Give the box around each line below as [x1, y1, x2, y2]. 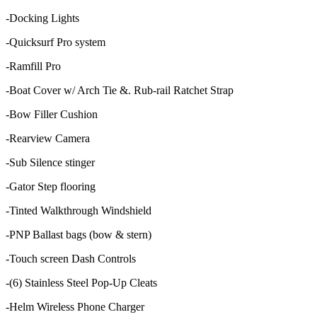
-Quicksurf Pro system [6, 35, 108, 48]
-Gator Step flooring [6, 180, 98, 192]
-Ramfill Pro [6, 59, 64, 72]
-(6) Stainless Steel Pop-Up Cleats [6, 276, 163, 289]
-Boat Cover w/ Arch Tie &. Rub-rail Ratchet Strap [6, 83, 234, 96]
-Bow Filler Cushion [6, 108, 100, 120]
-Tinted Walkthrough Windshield [6, 204, 157, 217]
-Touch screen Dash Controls [6, 252, 136, 265]
